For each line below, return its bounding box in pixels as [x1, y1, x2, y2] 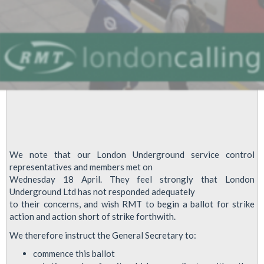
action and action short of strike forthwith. [9, 211, 176, 222]
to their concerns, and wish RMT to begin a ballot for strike [9, 199, 255, 210]
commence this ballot [33, 248, 115, 259]
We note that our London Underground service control [9, 149, 255, 160]
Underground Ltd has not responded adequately [9, 186, 195, 197]
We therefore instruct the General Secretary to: [9, 229, 196, 240]
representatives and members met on [9, 161, 153, 173]
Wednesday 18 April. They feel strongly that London [9, 174, 255, 185]
